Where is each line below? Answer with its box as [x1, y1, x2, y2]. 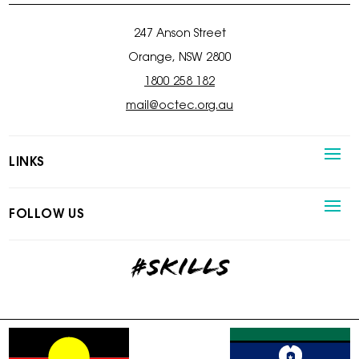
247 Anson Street [133, 28, 226, 40]
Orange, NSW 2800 [127, 52, 232, 64]
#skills [129, 257, 230, 283]
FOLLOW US [9, 208, 85, 221]
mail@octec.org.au [126, 100, 233, 112]
